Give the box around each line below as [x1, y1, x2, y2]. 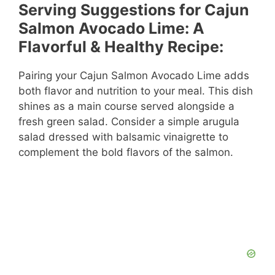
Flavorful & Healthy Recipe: [18, 37, 223, 56]
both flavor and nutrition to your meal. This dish [18, 84, 253, 97]
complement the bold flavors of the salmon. [18, 145, 233, 158]
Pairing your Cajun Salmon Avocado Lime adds [18, 69, 249, 82]
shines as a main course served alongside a [18, 99, 234, 112]
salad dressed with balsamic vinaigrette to [18, 130, 228, 143]
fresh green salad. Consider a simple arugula [18, 115, 239, 128]
